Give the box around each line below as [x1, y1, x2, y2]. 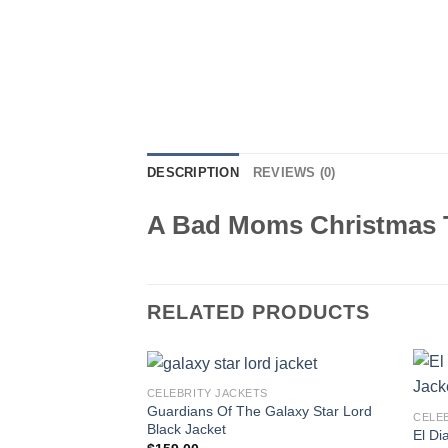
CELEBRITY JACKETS [146, 386, 268, 399]
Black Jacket [146, 420, 226, 437]
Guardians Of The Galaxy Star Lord [146, 402, 372, 419]
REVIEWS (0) [252, 164, 336, 180]
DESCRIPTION [147, 164, 239, 180]
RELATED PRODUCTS [147, 301, 370, 324]
